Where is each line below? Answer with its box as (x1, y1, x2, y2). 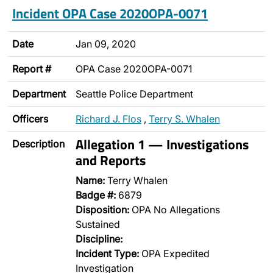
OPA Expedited (139, 247, 210, 260)
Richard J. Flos (76, 113, 141, 125)
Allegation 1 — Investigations (76, 134, 249, 154)
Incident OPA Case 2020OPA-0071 (12, 3, 208, 23)
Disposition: (76, 204, 129, 216)
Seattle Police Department (76, 88, 193, 100)
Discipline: (76, 233, 122, 245)
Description (12, 138, 65, 150)
